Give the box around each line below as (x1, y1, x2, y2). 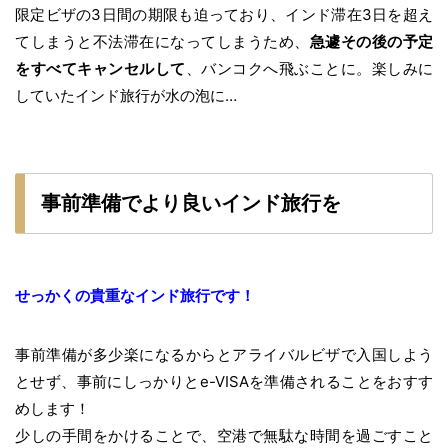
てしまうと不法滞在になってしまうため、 (15, 31, 310, 51)
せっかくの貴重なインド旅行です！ (15, 285, 255, 305)
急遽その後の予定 (309, 31, 433, 51)
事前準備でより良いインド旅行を (41, 190, 341, 215)
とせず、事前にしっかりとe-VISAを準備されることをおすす (15, 371, 433, 391)
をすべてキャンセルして (15, 58, 186, 78)
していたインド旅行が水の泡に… (15, 85, 237, 105)
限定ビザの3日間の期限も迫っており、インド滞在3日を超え (15, 4, 433, 24)
